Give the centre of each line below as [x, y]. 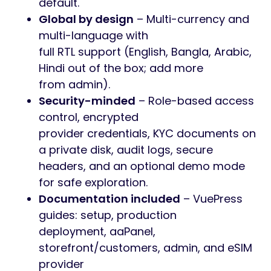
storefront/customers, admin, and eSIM [145, 248]
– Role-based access [195, 101]
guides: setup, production [108, 215]
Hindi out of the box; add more [121, 68]
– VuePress [211, 199]
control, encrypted [89, 117]
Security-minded [87, 101]
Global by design [86, 19]
